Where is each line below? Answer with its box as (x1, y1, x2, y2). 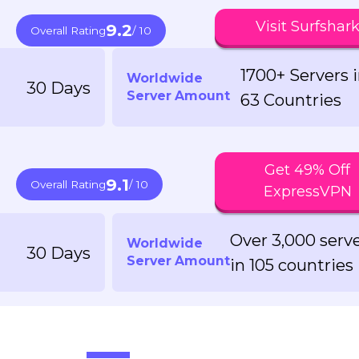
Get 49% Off (264, 161, 351, 179)
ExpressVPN (263, 183, 352, 201)
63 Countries (240, 90, 341, 111)
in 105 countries (229, 255, 353, 276)
